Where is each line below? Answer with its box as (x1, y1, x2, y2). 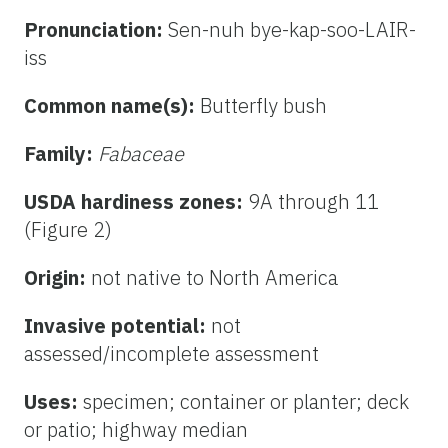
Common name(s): (24, 91, 200, 119)
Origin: (24, 263, 91, 291)
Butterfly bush (200, 91, 327, 119)
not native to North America (91, 263, 338, 291)
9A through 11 (248, 187, 379, 215)
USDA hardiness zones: (24, 187, 248, 215)
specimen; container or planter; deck (83, 387, 409, 415)
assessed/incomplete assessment (24, 339, 319, 367)
